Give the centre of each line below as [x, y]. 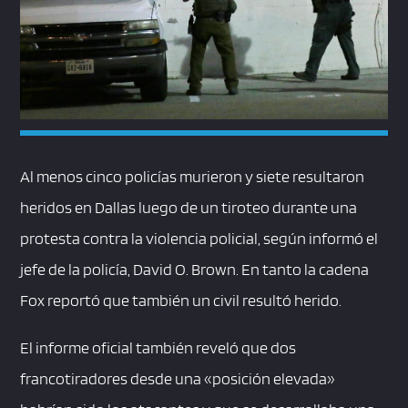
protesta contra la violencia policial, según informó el [199, 239]
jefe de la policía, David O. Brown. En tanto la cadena [195, 270]
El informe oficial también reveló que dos [158, 348]
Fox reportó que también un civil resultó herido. [181, 301]
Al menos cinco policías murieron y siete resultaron [193, 177]
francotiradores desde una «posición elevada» [178, 379]
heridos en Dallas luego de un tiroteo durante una [189, 208]
